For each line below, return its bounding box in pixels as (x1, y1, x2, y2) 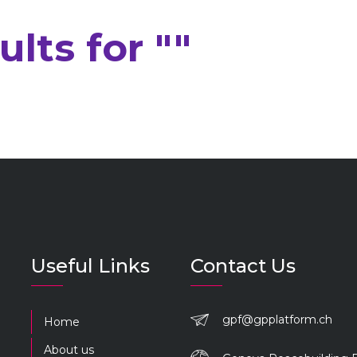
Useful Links (31, 254, 150, 277)
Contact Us (190, 254, 296, 277)
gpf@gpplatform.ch (222, 312, 332, 327)
